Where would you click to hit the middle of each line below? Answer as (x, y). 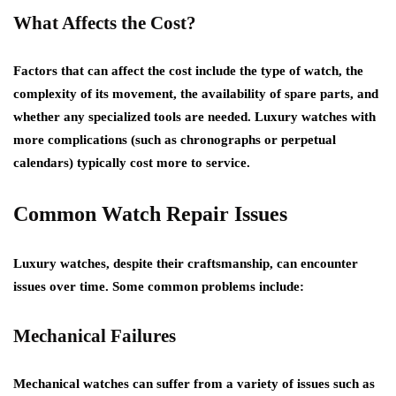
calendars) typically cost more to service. (132, 162)
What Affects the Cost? (105, 23)
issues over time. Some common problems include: (159, 286)
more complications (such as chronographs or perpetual (175, 139)
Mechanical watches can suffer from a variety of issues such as (194, 383)
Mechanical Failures (95, 335)
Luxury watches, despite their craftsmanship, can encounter (186, 263)
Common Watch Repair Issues (150, 213)
